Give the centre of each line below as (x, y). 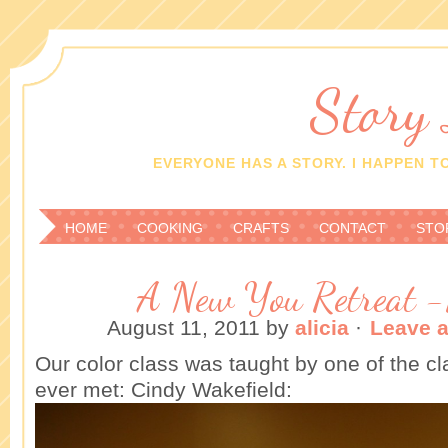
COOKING (170, 228)
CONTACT (352, 228)
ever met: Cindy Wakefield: (163, 389)
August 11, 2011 (183, 327)
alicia (322, 327)
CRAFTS (261, 228)
